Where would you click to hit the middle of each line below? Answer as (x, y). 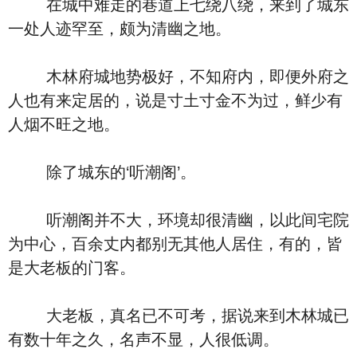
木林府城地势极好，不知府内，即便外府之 (178, 76)
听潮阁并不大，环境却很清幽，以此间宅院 (178, 220)
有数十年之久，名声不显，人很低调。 (143, 339)
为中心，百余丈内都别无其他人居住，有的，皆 (175, 244)
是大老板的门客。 (72, 268)
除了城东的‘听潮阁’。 (102, 172)
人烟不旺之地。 (64, 124)
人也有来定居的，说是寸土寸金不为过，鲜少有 (175, 100)
